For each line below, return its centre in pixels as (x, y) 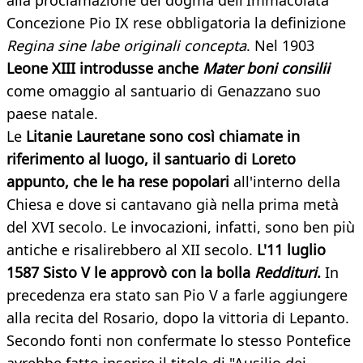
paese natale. (52, 114)
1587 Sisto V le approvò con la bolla (130, 273)
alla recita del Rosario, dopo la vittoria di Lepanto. (178, 318)
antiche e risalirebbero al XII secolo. (132, 250)
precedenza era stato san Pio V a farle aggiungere (177, 295)
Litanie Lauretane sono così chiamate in (161, 137)
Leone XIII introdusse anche (105, 68)
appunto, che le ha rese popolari (118, 182)
